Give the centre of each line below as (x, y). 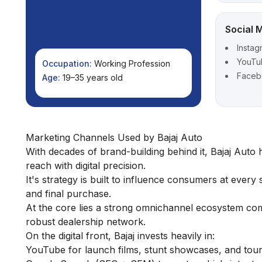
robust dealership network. (86, 222)
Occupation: (67, 64)
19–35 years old (93, 78)
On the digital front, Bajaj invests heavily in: (120, 236)
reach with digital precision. (86, 166)
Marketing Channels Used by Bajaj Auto (114, 138)
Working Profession (132, 64)
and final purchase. (68, 194)
